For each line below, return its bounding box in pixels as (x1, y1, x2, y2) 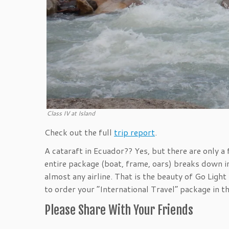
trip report (114, 126, 155, 138)
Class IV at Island (47, 108, 95, 118)
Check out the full (44, 126, 114, 138)
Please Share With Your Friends (44, 202, 193, 218)
